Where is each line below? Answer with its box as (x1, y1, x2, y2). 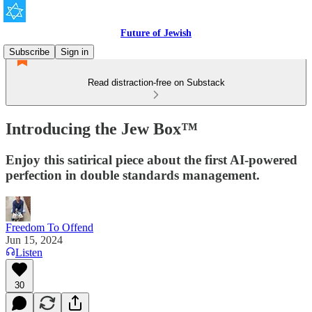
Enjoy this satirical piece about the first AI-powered (6, 152, 297, 167)
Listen (15, 246, 42, 258)
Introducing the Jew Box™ (6, 119, 198, 138)
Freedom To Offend (6, 221, 93, 233)
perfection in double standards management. (6, 167, 260, 182)
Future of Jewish (120, 28, 192, 38)
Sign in (61, 47, 88, 57)
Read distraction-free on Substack (87, 77, 225, 88)
